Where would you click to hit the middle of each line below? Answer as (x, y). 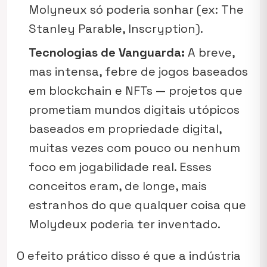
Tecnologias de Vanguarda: (107, 52)
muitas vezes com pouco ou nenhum (134, 148)
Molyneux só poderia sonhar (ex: (125, 10)
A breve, (210, 52)
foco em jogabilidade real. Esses (120, 167)
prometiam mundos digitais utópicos (134, 110)
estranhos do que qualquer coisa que (137, 205)
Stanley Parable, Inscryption (112, 29)
